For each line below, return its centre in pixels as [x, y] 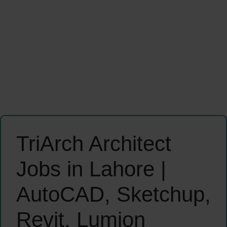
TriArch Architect [94, 144]
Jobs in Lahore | [91, 169]
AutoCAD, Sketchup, [113, 195]
